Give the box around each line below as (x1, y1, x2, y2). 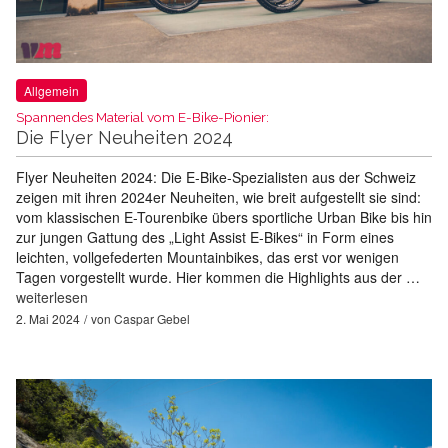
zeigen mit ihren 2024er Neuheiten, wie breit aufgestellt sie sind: (16, 187, 421, 208)
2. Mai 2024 (16, 310, 80, 328)
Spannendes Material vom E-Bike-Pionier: (16, 109, 269, 126)
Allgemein (24, 82, 79, 100)
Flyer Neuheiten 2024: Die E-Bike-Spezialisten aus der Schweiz (16, 167, 416, 188)
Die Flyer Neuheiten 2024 (16, 127, 233, 149)
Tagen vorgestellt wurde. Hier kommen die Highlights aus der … (16, 267, 420, 288)
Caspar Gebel (114, 310, 190, 328)
